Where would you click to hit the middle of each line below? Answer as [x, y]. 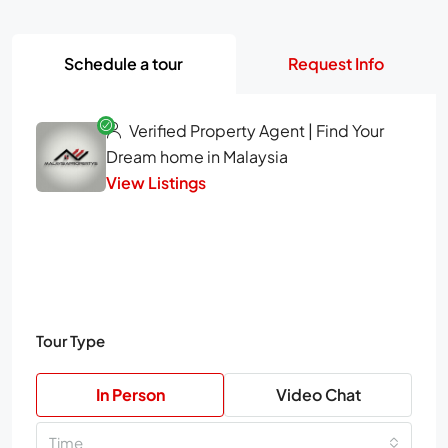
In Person [130, 395]
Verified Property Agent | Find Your [255, 131]
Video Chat [318, 395]
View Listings [156, 183]
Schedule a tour [124, 64]
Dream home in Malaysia [197, 157]
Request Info [335, 64]
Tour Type [70, 341]
